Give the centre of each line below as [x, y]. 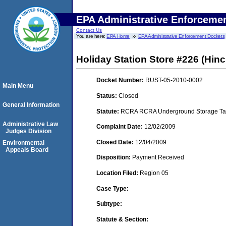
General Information [31, 105]
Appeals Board [27, 150]
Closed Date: [116, 142]
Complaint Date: [120, 127]
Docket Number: [121, 80]
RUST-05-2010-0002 [174, 80]
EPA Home [118, 36]
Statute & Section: [122, 219]
